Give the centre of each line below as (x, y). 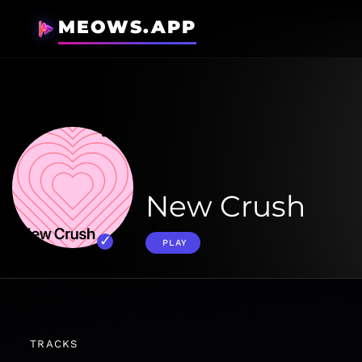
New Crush (225, 206)
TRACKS (54, 344)
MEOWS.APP (127, 27)
